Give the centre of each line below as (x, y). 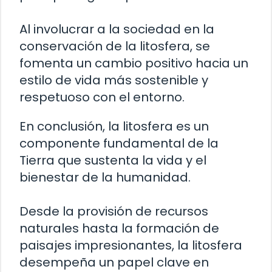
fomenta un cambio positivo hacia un (134, 63)
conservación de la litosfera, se (115, 46)
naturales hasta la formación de (119, 228)
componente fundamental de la (119, 143)
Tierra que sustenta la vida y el (113, 160)
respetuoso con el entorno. (102, 97)
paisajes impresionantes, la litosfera (131, 245)
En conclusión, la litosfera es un (114, 126)
